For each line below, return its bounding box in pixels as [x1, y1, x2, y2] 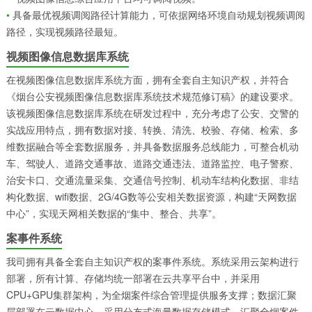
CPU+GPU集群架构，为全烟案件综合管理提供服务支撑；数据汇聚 [6, 287, 297, 302]
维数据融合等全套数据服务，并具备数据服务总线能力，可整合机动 [6, 139, 299, 153]
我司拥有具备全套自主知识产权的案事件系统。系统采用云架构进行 [6, 253, 299, 268]
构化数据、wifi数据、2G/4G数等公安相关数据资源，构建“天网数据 [6, 189, 297, 203]
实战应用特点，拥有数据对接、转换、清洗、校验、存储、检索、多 [6, 122, 299, 136]
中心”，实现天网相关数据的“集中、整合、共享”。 [6, 205, 221, 220]
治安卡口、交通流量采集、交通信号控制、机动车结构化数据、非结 [6, 172, 299, 187]
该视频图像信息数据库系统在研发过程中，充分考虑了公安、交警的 [6, 105, 299, 120]
